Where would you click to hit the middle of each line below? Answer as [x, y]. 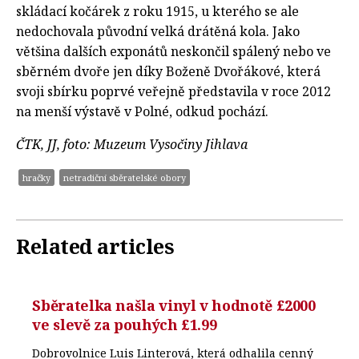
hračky [36, 177]
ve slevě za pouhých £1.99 [125, 324]
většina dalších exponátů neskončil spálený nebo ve [173, 51]
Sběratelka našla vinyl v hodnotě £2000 [174, 305]
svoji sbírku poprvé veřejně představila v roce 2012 [173, 91]
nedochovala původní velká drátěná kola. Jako [158, 31]
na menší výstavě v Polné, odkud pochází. [142, 111]
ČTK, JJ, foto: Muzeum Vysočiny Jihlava [132, 144]
